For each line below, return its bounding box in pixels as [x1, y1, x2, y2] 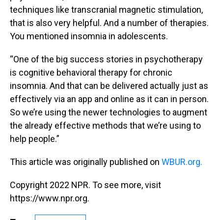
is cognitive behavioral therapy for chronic [10, 67, 172, 78]
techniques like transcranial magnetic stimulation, [10, 4, 203, 15]
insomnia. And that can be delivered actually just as [10, 80, 208, 91]
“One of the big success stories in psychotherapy [10, 54, 203, 64]
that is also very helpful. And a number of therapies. [10, 17, 209, 28]
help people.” [10, 133, 59, 144]
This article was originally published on [10, 156, 162, 167]
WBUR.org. [162, 156, 202, 167]
